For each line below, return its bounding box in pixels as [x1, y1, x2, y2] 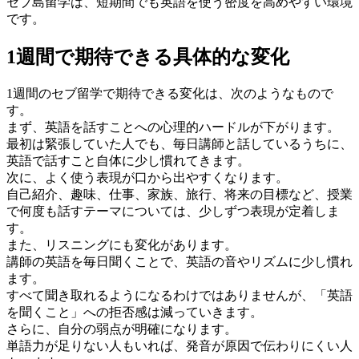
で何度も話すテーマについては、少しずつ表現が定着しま [6, 204, 340, 218]
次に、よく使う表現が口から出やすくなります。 [6, 170, 288, 184]
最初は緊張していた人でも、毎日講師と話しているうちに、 [6, 136, 353, 151]
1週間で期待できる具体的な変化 [6, 46, 289, 67]
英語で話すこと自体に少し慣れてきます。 [6, 153, 250, 167]
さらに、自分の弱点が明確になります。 [6, 321, 237, 336]
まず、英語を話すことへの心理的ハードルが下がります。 [6, 119, 340, 134]
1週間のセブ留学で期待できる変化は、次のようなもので [6, 86, 333, 100]
